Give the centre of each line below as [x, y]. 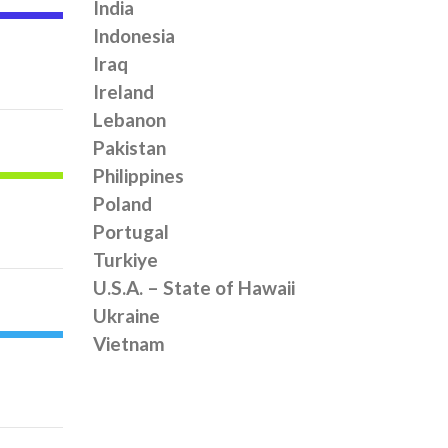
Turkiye [126, 259]
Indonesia [134, 35]
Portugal [131, 231]
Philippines [139, 175]
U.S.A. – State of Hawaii [194, 287]
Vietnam [129, 343]
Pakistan [130, 147]
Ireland [124, 91]
